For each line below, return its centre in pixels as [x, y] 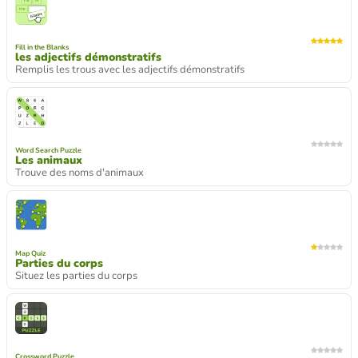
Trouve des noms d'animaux [80, 173]
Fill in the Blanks [42, 47]
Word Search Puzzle [48, 150]
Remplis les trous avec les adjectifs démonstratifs [130, 70]
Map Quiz [30, 253]
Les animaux [49, 160]
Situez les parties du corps [76, 275]
